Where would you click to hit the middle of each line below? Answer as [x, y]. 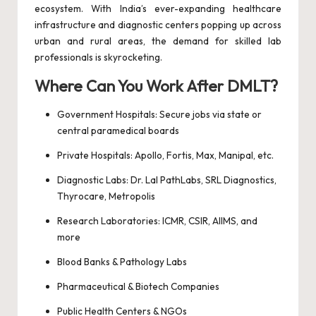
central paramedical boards [118, 131]
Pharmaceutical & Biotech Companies [138, 287]
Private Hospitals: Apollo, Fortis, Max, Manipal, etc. [165, 156]
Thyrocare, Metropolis [106, 196]
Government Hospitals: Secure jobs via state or [159, 115]
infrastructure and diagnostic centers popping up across [158, 25]
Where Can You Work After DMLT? [156, 86]
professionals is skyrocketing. [98, 57]
